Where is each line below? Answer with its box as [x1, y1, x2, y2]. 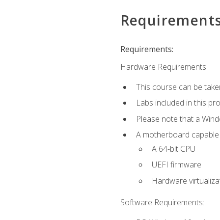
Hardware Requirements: [120, 61, 208, 73]
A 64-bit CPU [151, 143, 195, 154]
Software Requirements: [120, 197, 204, 208]
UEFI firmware [151, 159, 201, 170]
